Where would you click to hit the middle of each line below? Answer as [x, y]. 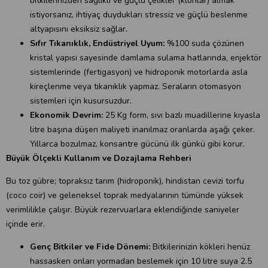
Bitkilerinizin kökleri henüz [200, 247]
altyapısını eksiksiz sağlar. [79, 29]
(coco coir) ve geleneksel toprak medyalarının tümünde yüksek [125, 195]
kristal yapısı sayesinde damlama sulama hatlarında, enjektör [146, 58]
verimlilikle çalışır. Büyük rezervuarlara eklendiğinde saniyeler [123, 210]
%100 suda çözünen [204, 43]
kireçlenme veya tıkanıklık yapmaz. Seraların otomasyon [135, 86]
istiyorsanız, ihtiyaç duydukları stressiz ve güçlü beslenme [139, 15]
